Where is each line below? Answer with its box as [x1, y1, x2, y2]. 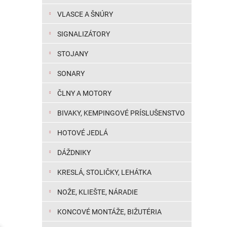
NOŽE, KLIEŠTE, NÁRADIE [57, 188, 138, 196]
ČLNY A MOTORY [57, 89, 111, 97]
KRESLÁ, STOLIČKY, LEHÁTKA [57, 168, 152, 176]
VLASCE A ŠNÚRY [57, 10, 113, 18]
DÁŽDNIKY [57, 148, 91, 157]
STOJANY [57, 50, 88, 58]
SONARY [57, 69, 85, 78]
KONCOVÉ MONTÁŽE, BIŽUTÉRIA [57, 208, 162, 216]
